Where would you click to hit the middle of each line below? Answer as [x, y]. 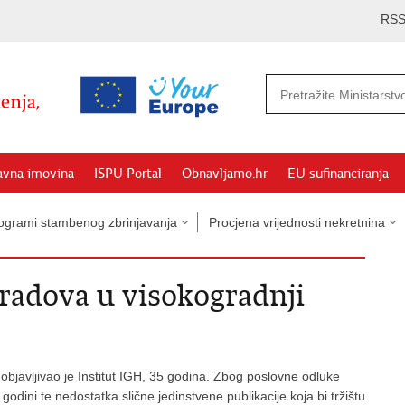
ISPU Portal [128, 174]
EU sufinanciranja [338, 174]
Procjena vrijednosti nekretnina [297, 222]
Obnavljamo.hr [225, 174]
